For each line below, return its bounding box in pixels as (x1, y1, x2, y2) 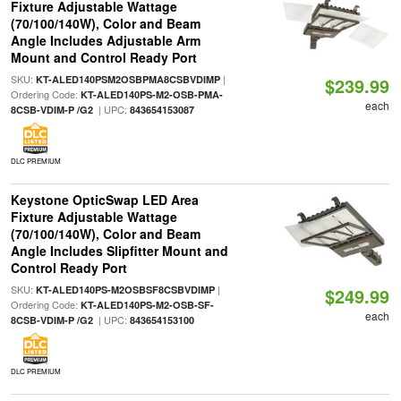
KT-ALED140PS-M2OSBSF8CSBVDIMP (35, 283, 215, 297)
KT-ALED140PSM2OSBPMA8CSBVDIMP (35, 73, 220, 87)
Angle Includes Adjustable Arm (10, 31, 200, 50)
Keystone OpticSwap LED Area (10, 191, 199, 209)
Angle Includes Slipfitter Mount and (10, 242, 228, 260)
